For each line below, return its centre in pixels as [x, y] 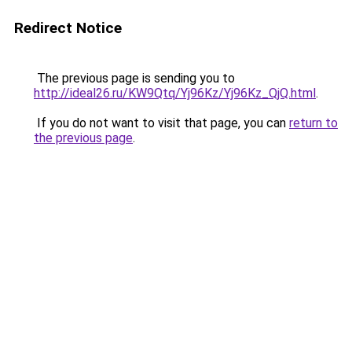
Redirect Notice [68, 28]
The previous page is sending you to [134, 78]
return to [313, 123]
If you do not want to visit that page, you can [161, 123]
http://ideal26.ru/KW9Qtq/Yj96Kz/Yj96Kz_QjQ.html [175, 93]
